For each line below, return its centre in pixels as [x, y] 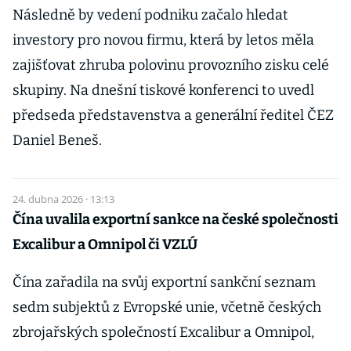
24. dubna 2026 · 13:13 [63, 199]
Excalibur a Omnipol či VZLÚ [105, 244]
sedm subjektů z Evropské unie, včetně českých [167, 307]
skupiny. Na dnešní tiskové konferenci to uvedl [163, 90]
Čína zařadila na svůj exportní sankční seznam [164, 282]
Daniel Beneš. [57, 140]
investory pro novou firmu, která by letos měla [163, 40]
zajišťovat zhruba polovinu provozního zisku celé [171, 65]
